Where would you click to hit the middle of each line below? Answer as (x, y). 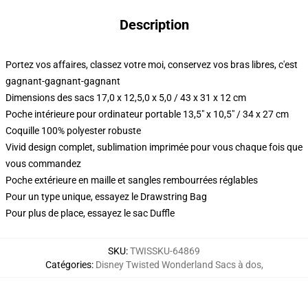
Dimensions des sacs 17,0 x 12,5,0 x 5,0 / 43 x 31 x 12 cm (126, 98)
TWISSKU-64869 (165, 251)
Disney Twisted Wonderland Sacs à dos (178, 265)
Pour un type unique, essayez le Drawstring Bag (106, 197)
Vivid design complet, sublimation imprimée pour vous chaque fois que (154, 147)
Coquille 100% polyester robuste (73, 131)
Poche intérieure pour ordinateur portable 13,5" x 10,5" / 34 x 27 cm (147, 114)
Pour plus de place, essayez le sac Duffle (90, 213)
